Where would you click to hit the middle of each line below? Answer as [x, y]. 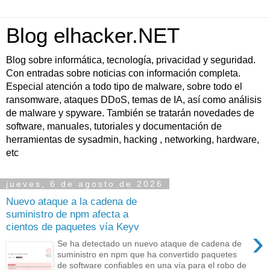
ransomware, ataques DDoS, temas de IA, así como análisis [134, 100]
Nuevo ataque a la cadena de [71, 201]
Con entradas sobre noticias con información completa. [123, 73]
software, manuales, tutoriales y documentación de [114, 126]
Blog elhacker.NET [93, 36]
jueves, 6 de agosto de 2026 [85, 184]
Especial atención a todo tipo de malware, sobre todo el [124, 86]
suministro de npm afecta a [67, 214]
